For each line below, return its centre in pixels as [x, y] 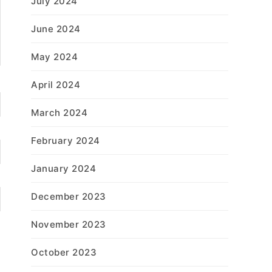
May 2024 [54, 57]
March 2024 [59, 113]
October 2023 [64, 252]
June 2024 [56, 29]
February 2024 [66, 141]
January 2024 [63, 168]
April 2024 [56, 85]
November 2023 [69, 224]
